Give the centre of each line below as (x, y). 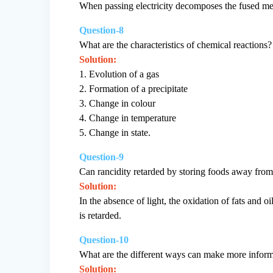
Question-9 (102, 157)
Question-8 (102, 30)
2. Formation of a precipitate (134, 89)
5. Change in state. (115, 133)
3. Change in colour (118, 104)
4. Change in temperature (128, 118)
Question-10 (104, 240)
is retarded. (101, 216)
